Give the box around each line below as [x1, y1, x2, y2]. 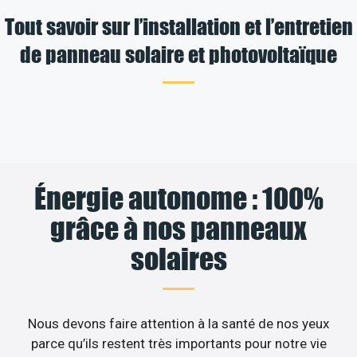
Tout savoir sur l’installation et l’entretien [4, 12, 353, 39]
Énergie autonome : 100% [33, 180, 324, 216]
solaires [130, 241, 227, 277]
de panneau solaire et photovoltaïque [20, 40, 337, 67]
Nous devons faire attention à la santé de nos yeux [28, 315, 329, 331]
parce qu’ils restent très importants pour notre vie [30, 335, 327, 351]
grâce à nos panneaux [50, 210, 307, 246]
